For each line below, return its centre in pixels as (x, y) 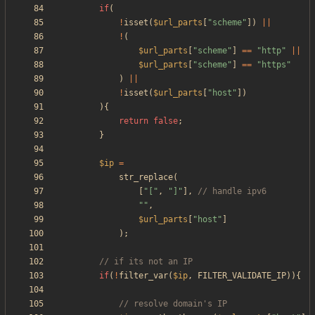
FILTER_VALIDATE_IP (242, 276)
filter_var (143, 276)
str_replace (146, 178)
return (134, 121)
